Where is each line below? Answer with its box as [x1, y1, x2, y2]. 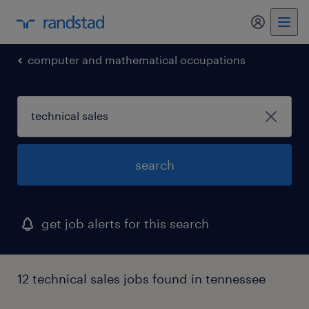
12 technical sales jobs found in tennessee [17, 271, 266, 286]
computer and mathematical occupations [28, 53, 246, 66]
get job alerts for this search [41, 216, 209, 231]
